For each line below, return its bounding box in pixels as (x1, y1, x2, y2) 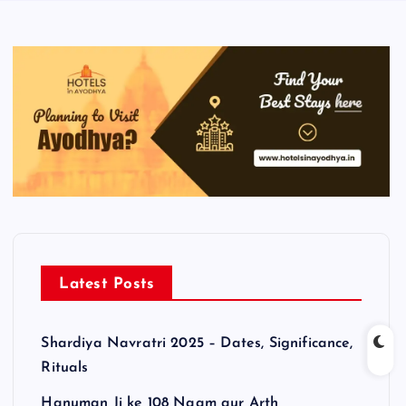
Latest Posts (59, 275, 155, 292)
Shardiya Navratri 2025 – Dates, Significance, (41, 335, 353, 351)
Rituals (41, 360, 89, 375)
